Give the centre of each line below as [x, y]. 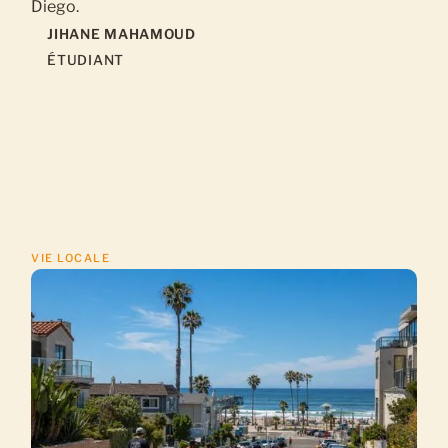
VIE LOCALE [71, 257]
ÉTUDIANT [85, 59]
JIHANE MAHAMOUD [121, 33]
